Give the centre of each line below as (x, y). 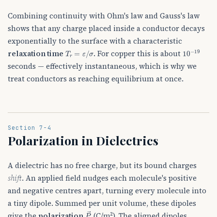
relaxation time (36, 54)
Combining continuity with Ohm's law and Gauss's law (104, 16)
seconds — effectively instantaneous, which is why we (102, 66)
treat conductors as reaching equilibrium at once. (96, 79)
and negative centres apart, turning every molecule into (107, 190)
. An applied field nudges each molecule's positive (109, 178)
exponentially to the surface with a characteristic (95, 41)
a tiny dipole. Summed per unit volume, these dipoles (102, 203)
